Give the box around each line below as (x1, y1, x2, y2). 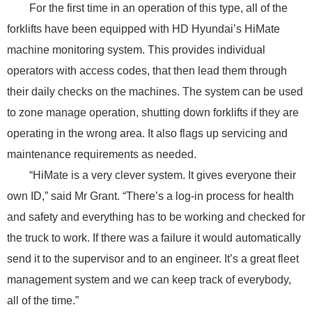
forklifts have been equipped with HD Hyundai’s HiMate (7, 22, 280, 35)
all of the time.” (7, 294, 79, 306)
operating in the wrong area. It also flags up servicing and (7, 127, 288, 139)
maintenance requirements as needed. (7, 148, 196, 160)
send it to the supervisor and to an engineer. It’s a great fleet (7, 252, 299, 265)
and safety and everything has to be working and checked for (7, 210, 305, 223)
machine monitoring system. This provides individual (7, 43, 265, 56)
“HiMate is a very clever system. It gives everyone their (29, 169, 296, 181)
